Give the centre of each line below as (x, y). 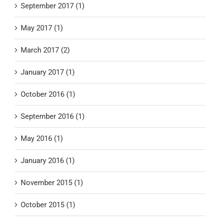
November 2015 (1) (52, 183)
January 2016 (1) (48, 161)
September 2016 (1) (53, 117)
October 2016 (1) (48, 95)
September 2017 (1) (53, 6)
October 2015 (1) (48, 205)
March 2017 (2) (45, 50)
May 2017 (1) (42, 28)
